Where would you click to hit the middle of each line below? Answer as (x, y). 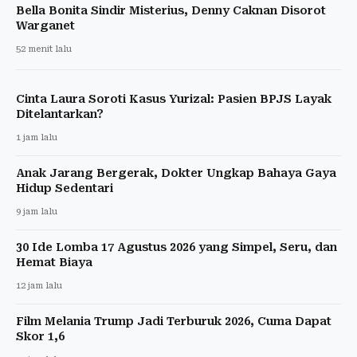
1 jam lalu (37, 137)
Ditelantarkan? (60, 114)
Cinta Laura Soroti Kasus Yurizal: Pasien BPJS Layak (174, 98)
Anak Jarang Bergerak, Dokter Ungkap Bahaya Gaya (176, 173)
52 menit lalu (44, 49)
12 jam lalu (39, 285)
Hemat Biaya (54, 262)
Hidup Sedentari (65, 188)
